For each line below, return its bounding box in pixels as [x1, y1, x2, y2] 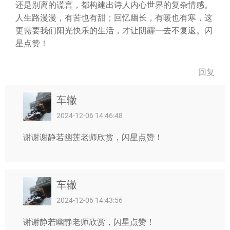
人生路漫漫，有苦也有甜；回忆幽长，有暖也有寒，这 [15, 13, 213, 23]
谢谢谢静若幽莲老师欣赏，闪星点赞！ [23, 132, 163, 142]
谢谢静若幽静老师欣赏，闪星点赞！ [23, 217, 155, 227]
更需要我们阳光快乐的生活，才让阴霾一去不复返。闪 [15, 26, 213, 35]
